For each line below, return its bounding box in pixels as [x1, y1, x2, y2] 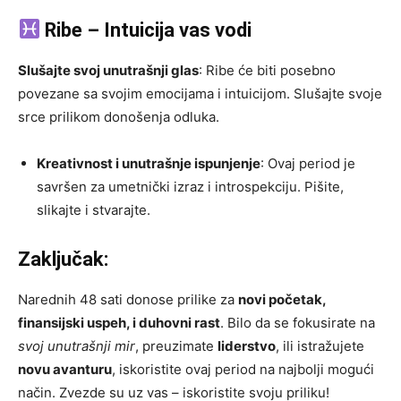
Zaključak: [18, 248, 108, 271]
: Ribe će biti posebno [199, 62, 336, 80]
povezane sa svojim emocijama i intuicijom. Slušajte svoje [18, 85, 382, 103]
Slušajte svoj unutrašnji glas [18, 62, 199, 80]
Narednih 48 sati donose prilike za [18, 291, 238, 309]
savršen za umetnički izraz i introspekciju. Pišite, [37, 178, 344, 196]
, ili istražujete [276, 337, 364, 355]
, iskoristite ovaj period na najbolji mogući [112, 361, 374, 379]
